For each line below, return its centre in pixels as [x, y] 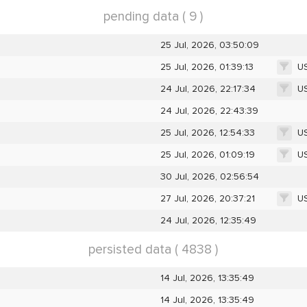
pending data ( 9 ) [153, 16]
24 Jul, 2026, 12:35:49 [208, 220]
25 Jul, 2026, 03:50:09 [209, 45]
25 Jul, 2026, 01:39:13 [207, 66]
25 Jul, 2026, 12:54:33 [207, 132]
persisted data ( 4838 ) [153, 249]
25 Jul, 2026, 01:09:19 [207, 154]
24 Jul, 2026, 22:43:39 [209, 110]
